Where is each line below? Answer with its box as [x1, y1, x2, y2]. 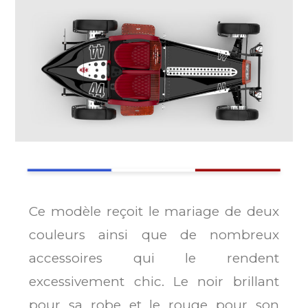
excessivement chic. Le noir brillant [29, 274, 279, 290]
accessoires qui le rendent [29, 250, 279, 267]
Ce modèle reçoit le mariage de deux [29, 203, 279, 220]
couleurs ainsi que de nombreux [29, 227, 279, 243]
